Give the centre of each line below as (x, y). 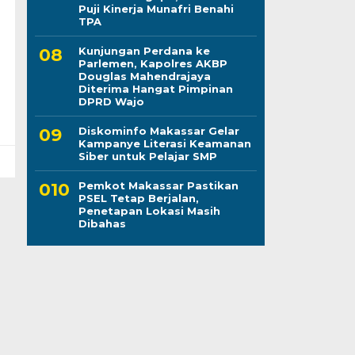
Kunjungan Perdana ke (144, 50)
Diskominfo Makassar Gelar (158, 130)
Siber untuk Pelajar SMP (147, 156)
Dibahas (102, 223)
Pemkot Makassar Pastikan (158, 185)
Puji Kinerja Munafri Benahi (156, 8)
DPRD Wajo (111, 101)
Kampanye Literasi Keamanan (164, 143)
